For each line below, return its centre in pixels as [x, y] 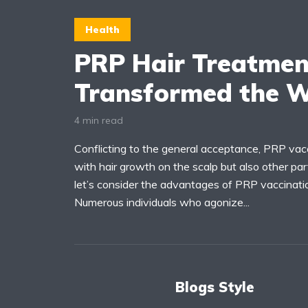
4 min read [99, 120]
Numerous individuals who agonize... [162, 202]
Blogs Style [215, 287]
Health [102, 30]
